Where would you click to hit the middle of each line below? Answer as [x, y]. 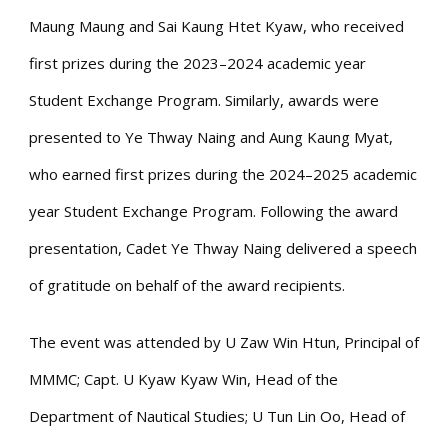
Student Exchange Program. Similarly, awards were [204, 99]
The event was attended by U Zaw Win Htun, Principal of [224, 341]
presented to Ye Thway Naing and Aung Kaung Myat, [211, 136]
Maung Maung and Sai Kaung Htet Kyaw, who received [216, 25]
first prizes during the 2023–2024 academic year [197, 62]
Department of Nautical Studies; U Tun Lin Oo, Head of [217, 415]
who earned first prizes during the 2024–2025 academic [223, 173]
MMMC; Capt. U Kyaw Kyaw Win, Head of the [183, 378]
